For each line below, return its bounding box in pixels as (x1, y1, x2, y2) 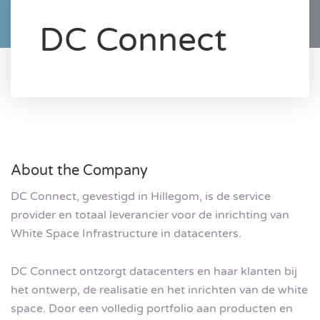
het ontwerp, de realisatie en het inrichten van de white (11, 283, 308, 298)
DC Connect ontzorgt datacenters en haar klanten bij (11, 264, 297, 279)
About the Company (11, 161, 148, 179)
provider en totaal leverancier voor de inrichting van (11, 207, 289, 222)
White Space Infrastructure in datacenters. (11, 226, 241, 241)
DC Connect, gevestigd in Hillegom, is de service (11, 189, 271, 204)
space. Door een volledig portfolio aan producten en (11, 301, 293, 316)
